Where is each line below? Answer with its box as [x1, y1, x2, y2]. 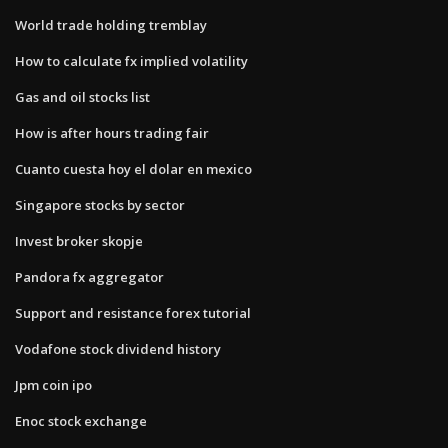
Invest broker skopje [15, 231, 143, 250]
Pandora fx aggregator [15, 267, 164, 286]
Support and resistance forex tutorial [15, 303, 251, 322]
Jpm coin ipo [15, 375, 92, 394]
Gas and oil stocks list [15, 87, 150, 106]
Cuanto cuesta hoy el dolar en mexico [15, 159, 252, 178]
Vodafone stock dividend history [15, 339, 221, 358]
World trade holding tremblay [15, 15, 207, 34]
